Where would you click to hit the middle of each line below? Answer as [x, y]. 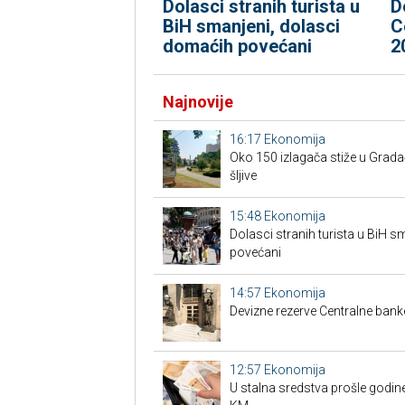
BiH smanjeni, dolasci [251, 26]
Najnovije [198, 102]
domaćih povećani [237, 46]
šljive [243, 175]
